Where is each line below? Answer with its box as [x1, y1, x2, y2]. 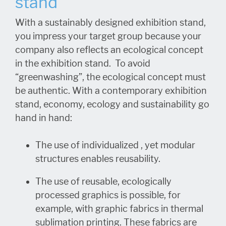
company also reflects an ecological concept [15, 44, 203, 55]
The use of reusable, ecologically [35, 176, 172, 187]
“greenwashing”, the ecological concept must [15, 72, 206, 83]
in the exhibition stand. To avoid [15, 58, 150, 69]
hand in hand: [15, 112, 74, 124]
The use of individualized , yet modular [35, 140, 195, 151]
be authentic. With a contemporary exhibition [15, 85, 207, 96]
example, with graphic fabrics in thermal [35, 203, 203, 214]
